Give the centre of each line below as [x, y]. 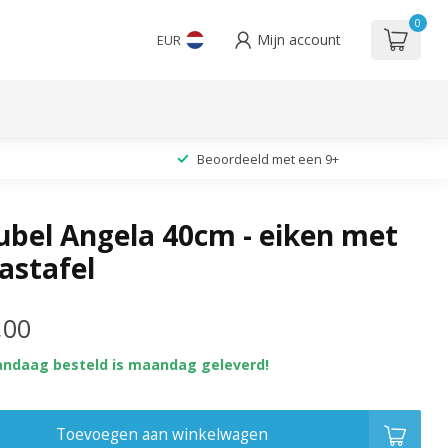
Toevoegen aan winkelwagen [162, 434]
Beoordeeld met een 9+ [268, 158]
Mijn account [299, 39]
